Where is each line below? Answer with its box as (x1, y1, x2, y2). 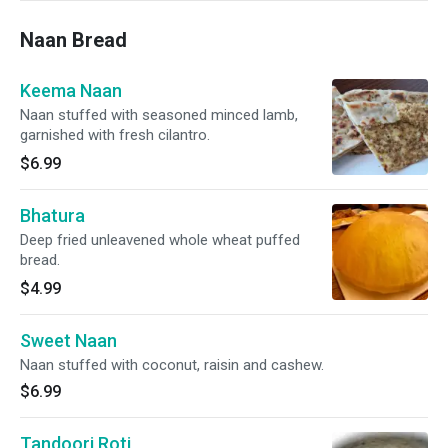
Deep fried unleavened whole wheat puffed (20, 231, 300, 249)
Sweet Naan (20, 330, 117, 351)
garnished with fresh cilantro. (20, 126, 210, 144)
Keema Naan (20, 80, 122, 101)
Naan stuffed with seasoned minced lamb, (20, 106, 298, 124)
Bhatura (20, 205, 85, 226)
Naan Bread (20, 28, 127, 52)
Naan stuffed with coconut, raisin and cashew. (20, 356, 324, 374)
